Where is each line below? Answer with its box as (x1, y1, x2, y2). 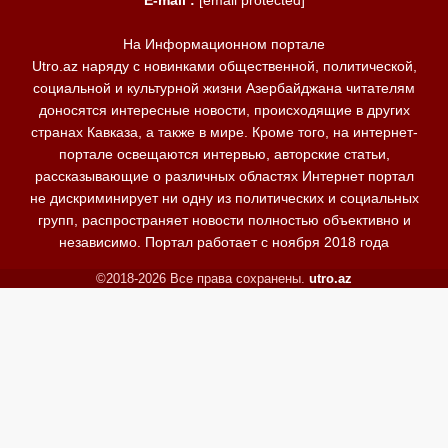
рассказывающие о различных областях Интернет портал (34, 167, 414, 184)
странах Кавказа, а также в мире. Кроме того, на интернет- (30, 123, 418, 140)
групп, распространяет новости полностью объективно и (37, 211, 411, 228)
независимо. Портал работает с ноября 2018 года (59, 233, 389, 250)
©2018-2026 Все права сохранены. (96, 270, 309, 286)
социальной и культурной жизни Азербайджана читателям (33, 79, 415, 96)
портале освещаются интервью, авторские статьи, (58, 145, 390, 162)
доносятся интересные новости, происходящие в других (38, 101, 410, 118)
